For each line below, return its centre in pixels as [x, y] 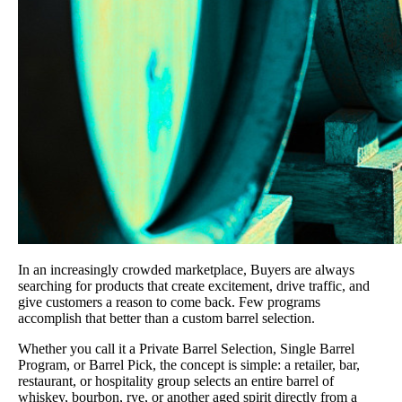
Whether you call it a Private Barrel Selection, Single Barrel [186, 348]
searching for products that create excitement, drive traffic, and [194, 285]
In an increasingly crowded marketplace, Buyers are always [186, 269]
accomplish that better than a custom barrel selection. [166, 318]
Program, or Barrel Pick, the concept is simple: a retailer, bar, [189, 364]
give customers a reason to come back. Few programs [169, 301]
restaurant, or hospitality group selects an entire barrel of [176, 380]
